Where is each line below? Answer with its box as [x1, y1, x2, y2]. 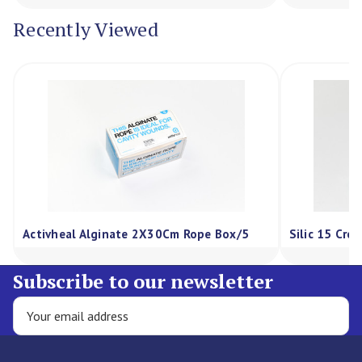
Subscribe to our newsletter [13, 268, 273, 295]
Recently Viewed [13, 15, 158, 42]
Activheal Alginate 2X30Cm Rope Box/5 [23, 225, 249, 242]
